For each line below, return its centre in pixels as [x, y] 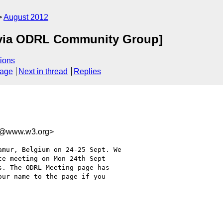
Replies [87, 72]
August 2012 [26, 17]
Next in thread [43, 72]
